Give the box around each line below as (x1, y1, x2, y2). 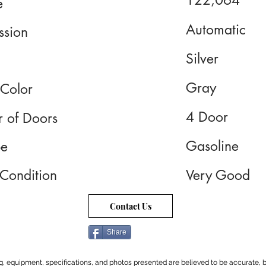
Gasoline (186, 137, 239, 155)
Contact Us (110, 200, 151, 212)
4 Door (186, 108, 228, 126)
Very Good (186, 166, 250, 184)
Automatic (186, 21, 246, 39)
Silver (186, 50, 218, 68)
